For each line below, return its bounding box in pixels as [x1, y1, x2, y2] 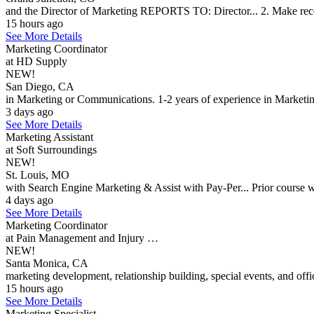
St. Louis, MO [6, 169, 69, 181]
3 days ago [6, 106, 53, 118]
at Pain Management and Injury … [6, 232, 158, 244]
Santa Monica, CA [6, 257, 88, 269]
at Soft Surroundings [6, 144, 97, 156]
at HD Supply [6, 55, 67, 67]
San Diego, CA [6, 81, 74, 93]
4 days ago [6, 194, 53, 206]
